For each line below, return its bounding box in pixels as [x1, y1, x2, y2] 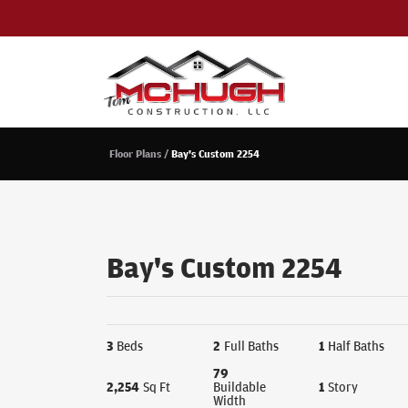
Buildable [212, 378, 266, 395]
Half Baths [328, 337, 385, 354]
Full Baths [223, 337, 279, 354]
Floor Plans [109, 147, 161, 160]
